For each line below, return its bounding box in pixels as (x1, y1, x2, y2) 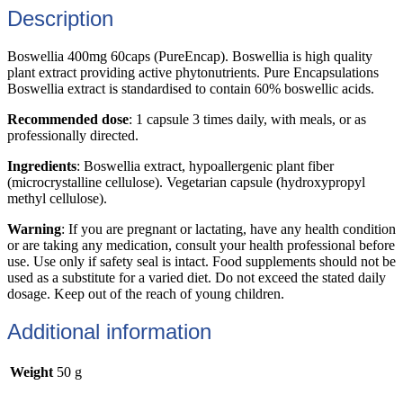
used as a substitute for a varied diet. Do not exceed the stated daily (7, 269, 386, 285)
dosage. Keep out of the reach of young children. (7, 285, 284, 301)
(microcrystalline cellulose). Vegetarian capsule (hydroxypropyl (7, 174, 365, 190)
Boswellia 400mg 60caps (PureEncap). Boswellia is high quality (7, 48, 372, 64)
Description (7, 5, 113, 31)
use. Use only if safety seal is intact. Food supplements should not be (7, 253, 396, 269)
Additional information (7, 318, 211, 344)
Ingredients (7, 157, 76, 174)
